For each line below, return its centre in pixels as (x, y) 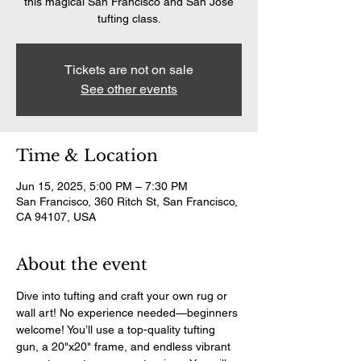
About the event (82, 264)
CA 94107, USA (56, 217)
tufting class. (129, 19)
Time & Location (87, 156)
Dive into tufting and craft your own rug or (123, 296)
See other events (129, 89)
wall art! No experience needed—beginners (129, 313)
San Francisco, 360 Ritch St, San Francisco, (127, 201)
